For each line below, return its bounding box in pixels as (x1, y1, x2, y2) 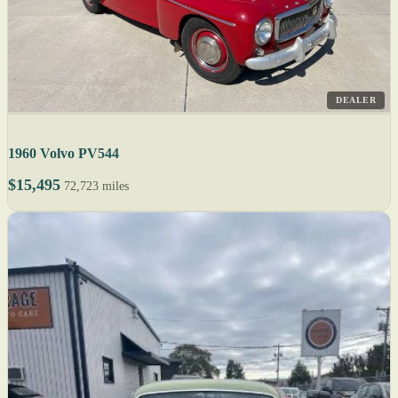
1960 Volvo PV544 (8, 146, 119, 162)
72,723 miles (64, 179, 129, 194)
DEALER (336, 95, 376, 106)
